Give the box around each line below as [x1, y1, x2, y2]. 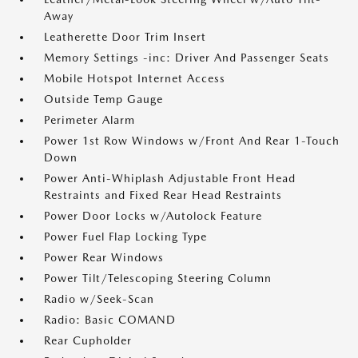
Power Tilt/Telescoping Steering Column [44, 272, 272, 285]
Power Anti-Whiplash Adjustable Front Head [44, 172, 296, 185]
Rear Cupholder [44, 334, 132, 348]
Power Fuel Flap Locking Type [44, 230, 207, 244]
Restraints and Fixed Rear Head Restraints [44, 189, 282, 202]
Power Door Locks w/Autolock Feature [44, 209, 262, 223]
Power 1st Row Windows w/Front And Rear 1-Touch [44, 134, 340, 148]
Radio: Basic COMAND [44, 313, 176, 327]
